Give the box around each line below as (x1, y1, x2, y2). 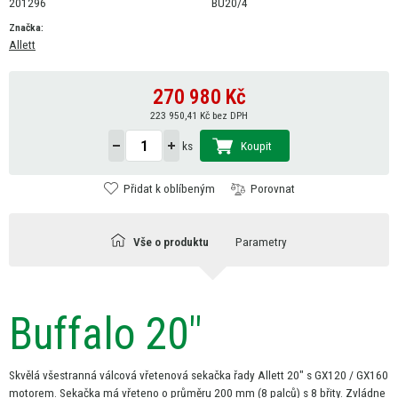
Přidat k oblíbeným (123, 181, 215, 196)
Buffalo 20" (9, 308, 203, 361)
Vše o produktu (133, 234, 209, 249)
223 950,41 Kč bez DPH (150, 108, 248, 122)
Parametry (235, 234, 287, 249)
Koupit (241, 138, 272, 153)
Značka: (9, 20, 44, 34)
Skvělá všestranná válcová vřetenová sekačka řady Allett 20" (9, 368, 306, 383)
